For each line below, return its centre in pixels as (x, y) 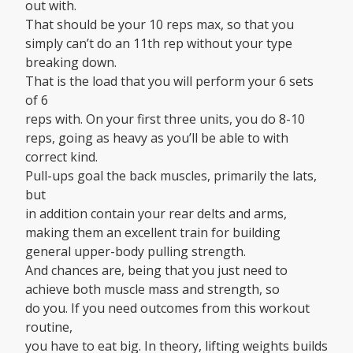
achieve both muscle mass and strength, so (152, 290)
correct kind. (61, 157)
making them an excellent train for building (153, 233)
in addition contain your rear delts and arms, (156, 214)
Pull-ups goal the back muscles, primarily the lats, (171, 176)
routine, (49, 327)
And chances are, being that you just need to (156, 271)
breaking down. (71, 63)
